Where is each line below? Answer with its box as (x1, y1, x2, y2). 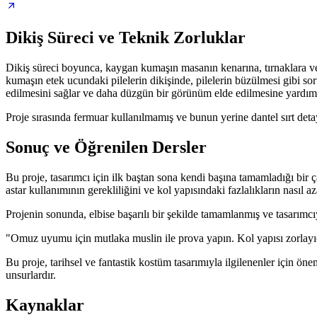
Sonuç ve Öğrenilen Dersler (6, 137, 207, 156)
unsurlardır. (6, 268, 56, 281)
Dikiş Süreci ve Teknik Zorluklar (6, 28, 246, 47)
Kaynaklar (6, 295, 84, 314)
